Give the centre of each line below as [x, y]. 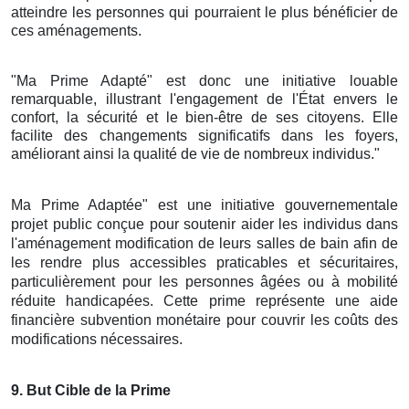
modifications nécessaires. [97, 339]
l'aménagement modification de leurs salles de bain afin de [204, 243]
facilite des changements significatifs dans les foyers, [204, 135]
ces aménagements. [76, 30]
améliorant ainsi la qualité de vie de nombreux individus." [195, 153]
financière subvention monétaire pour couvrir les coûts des [204, 320]
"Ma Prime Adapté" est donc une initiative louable [204, 80]
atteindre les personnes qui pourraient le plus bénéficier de [204, 12]
